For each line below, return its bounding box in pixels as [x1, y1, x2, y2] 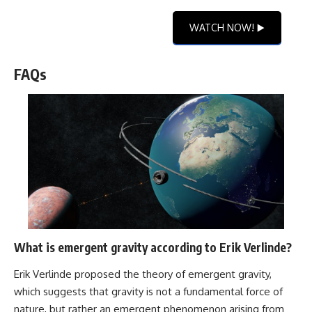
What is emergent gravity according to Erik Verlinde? [14, 240, 292, 256]
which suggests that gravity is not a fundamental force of [14, 284, 283, 298]
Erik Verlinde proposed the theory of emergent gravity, [14, 267, 272, 281]
